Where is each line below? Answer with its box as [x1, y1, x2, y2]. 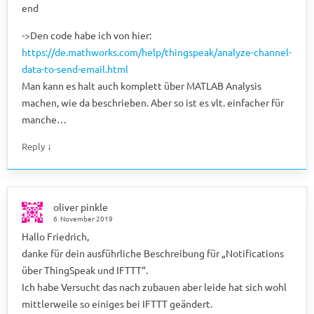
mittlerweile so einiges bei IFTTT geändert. [22, 296, 212, 310]
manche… [22, 112, 67, 125]
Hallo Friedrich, [22, 229, 89, 243]
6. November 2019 [53, 212, 113, 224]
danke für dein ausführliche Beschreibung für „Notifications [22, 246, 284, 259]
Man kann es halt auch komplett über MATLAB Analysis [22, 78, 261, 92]
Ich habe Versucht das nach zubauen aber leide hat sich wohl [22, 280, 287, 293]
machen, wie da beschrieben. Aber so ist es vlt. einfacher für [22, 95, 284, 109]
